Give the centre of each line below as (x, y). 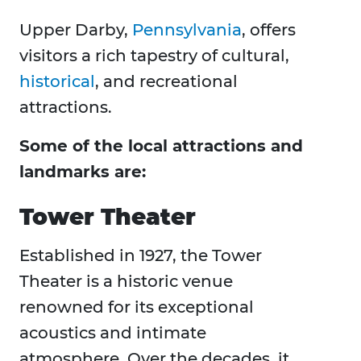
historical (57, 82)
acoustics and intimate (113, 333)
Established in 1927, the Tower (141, 256)
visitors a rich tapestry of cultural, (154, 56)
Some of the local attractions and (161, 146)
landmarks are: (83, 172)
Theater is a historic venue (126, 282)
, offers (269, 30)
